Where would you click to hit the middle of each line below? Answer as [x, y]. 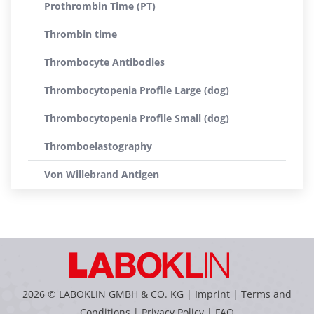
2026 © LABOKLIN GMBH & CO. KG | [109, 294]
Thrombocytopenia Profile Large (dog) [137, 90]
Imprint [212, 294]
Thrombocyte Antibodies [104, 62]
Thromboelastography [98, 146]
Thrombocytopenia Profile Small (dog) [137, 118]
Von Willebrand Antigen [102, 174]
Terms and [266, 294]
